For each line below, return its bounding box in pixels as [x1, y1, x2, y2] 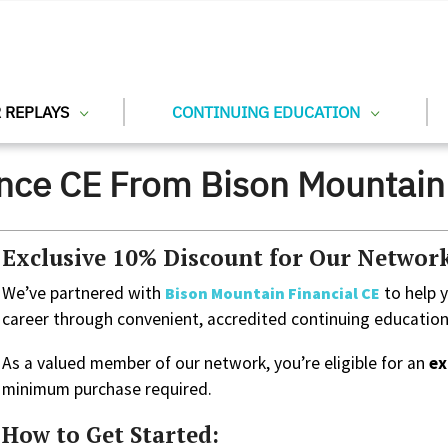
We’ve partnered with [2, 281, 165, 304]
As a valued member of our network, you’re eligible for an [2, 351, 429, 374]
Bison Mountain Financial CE [165, 282, 380, 303]
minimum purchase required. [2, 377, 212, 400]
